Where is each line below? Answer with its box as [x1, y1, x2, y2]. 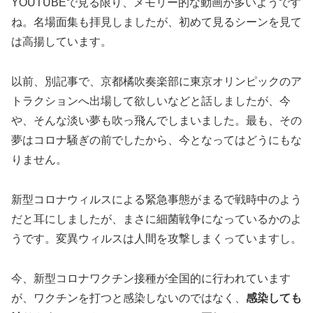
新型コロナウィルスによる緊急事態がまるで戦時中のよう [11, 194, 302, 206]
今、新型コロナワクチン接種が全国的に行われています [11, 272, 291, 284]
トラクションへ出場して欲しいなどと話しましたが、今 [11, 95, 291, 108]
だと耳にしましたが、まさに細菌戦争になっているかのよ [11, 213, 302, 226]
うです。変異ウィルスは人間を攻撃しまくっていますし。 [11, 233, 302, 245]
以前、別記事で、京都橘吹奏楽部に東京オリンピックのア [11, 75, 302, 88]
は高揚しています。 [11, 36, 112, 48]
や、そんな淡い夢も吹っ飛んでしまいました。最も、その [11, 115, 302, 127]
